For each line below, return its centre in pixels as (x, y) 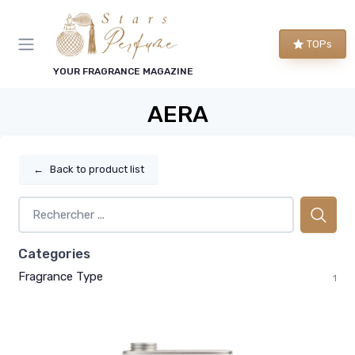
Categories (54, 253)
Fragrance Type (61, 276)
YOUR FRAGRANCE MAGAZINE (123, 71)
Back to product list (97, 169)
